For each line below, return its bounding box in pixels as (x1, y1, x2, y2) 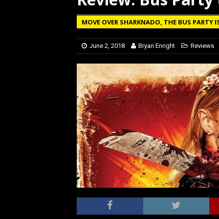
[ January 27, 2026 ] (155, 6, 210, 13)
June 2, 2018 (89, 42, 125, 49)
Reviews (191, 42, 214, 49)
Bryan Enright (138, 42, 175, 49)
